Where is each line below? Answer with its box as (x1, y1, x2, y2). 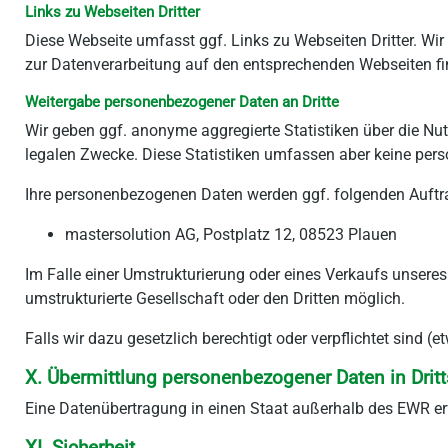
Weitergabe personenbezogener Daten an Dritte (25, 93, 339, 111)
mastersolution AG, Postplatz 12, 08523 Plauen (65, 225, 397, 244)
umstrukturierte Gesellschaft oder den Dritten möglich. (25, 289, 405, 308)
